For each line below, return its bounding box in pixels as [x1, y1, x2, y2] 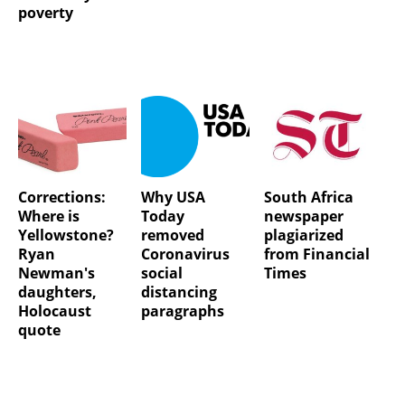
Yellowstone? [18, 224, 114, 245]
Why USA [140, 186, 205, 207]
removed [140, 224, 204, 245]
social [140, 262, 183, 283]
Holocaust [18, 300, 91, 321]
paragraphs [140, 300, 224, 321]
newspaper [263, 205, 344, 226]
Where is [18, 205, 80, 226]
